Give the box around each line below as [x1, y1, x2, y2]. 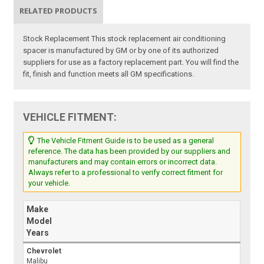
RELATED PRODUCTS [19, 5, 98, 16]
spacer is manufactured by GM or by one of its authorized [23, 46, 219, 55]
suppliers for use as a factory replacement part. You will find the [23, 58, 239, 67]
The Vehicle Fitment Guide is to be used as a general [35, 136, 214, 146]
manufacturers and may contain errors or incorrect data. [28, 157, 217, 167]
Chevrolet [27, 247, 62, 256]
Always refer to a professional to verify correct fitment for [28, 168, 223, 177]
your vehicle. [28, 179, 71, 188]
